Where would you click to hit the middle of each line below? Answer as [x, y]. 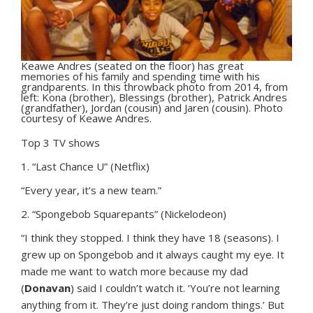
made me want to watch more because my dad [134, 271]
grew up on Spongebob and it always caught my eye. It [153, 254]
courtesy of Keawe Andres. [86, 118]
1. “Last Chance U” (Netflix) [85, 166]
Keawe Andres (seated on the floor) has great [132, 65]
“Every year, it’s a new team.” [91, 190]
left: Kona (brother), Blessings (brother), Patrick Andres [154, 97]
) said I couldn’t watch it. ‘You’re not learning [175, 287]
